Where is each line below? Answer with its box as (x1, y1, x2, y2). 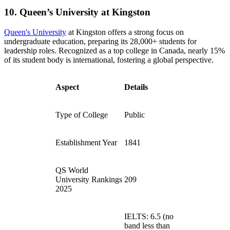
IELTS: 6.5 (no (124, 212, 174, 221)
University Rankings (55, 175, 122, 184)
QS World (55, 165, 88, 175)
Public (124, 110, 145, 119)
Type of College (55, 110, 108, 119)
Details (124, 82, 148, 91)
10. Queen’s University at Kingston (4, 7, 150, 18)
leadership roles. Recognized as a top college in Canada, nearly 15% (4, 46, 225, 55)
